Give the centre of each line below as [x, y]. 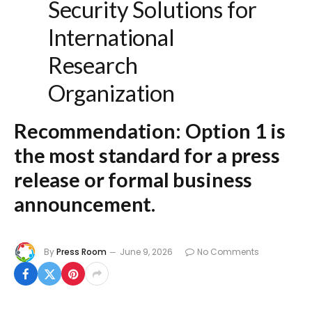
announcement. [85, 204]
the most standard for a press [147, 155]
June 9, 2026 [146, 251]
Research [93, 65]
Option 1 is [233, 131]
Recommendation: [97, 131]
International [111, 38]
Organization [111, 93]
